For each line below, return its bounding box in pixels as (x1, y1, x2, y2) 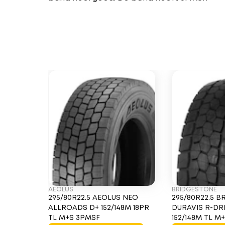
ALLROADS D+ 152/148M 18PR (48, 205, 149, 211)
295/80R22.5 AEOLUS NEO (48, 195, 138, 201)
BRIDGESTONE (172, 187, 217, 192)
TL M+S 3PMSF (48, 215, 100, 221)
